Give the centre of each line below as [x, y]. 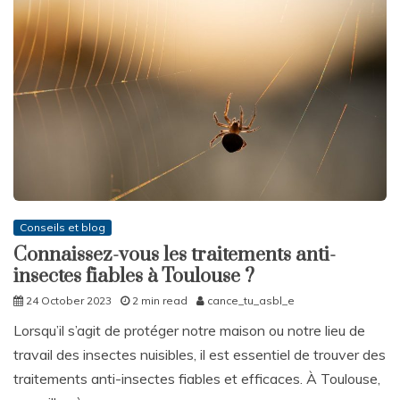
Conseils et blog [62, 228]
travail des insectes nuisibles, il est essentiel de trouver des [200, 355]
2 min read [160, 301]
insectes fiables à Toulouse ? [134, 277]
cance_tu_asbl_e [251, 301]
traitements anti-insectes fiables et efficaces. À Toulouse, [197, 379]
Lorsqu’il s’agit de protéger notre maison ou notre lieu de [189, 331]
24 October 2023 [69, 301]
